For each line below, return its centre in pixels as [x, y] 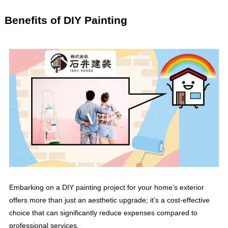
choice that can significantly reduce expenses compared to [103, 212]
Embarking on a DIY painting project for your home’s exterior [106, 187]
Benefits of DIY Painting [66, 20]
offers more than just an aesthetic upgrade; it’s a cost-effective [109, 200]
